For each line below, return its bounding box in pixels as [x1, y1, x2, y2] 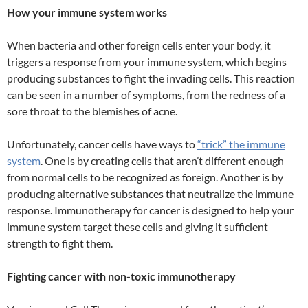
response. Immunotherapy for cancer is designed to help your [7, 203, 294, 217]
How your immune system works [7, 5, 167, 19]
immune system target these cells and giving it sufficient [7, 220, 268, 234]
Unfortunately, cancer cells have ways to [7, 137, 197, 151]
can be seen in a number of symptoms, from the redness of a [7, 88, 285, 102]
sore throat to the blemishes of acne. [7, 104, 177, 118]
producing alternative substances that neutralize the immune [7, 187, 294, 201]
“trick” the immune [197, 137, 285, 151]
